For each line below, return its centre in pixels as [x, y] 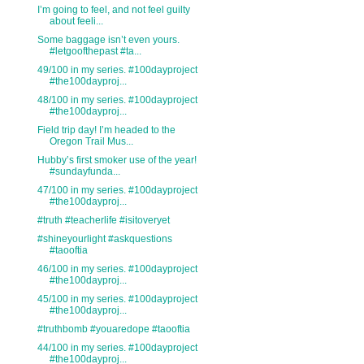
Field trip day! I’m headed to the [106, 130]
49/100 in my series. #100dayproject [117, 70]
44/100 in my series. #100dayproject [117, 348]
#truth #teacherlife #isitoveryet [103, 221]
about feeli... [76, 22]
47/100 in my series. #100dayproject [117, 191]
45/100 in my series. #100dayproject [117, 299]
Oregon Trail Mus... [91, 142]
